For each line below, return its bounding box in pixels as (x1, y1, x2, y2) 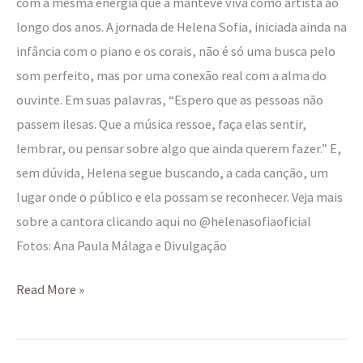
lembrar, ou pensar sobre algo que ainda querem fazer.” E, (16, 139, 341, 156)
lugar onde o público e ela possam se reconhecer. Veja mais (16, 188, 343, 205)
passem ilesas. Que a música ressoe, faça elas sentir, (16, 115, 306, 132)
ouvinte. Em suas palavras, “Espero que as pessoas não (16, 91, 323, 108)
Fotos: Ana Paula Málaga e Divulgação (16, 237, 227, 254)
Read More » (16, 281, 84, 298)
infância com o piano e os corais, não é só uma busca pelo (16, 42, 335, 59)
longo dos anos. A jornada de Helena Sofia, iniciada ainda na (16, 18, 347, 35)
